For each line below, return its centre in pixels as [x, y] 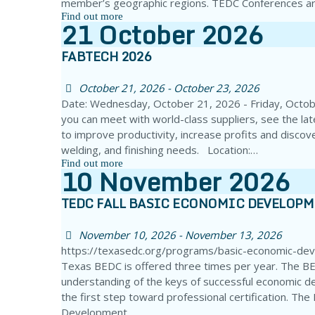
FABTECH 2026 [106, 57]
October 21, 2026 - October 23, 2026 [169, 88]
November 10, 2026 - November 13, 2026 [180, 235]
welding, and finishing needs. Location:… [160, 150]
